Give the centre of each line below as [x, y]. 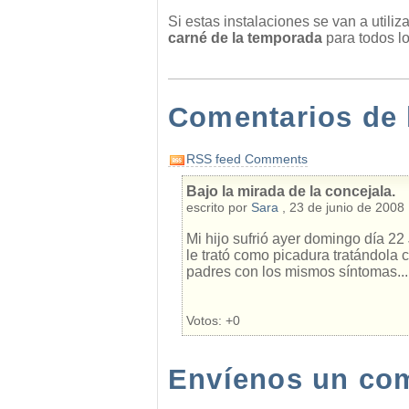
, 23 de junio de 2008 [341, 207]
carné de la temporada [245, 38]
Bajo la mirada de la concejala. [291, 191]
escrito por [219, 207]
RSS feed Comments [247, 159]
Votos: [206, 320]
